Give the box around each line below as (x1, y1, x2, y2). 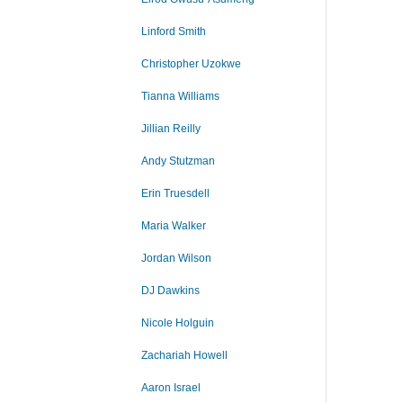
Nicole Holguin (141, 317, 214, 329)
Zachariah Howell (141, 349, 228, 362)
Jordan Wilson (141, 252, 211, 264)
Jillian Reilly (141, 122, 201, 135)
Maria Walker (141, 219, 206, 232)
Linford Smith (141, 25, 206, 38)
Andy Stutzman (141, 155, 215, 167)
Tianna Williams (141, 90, 219, 103)
